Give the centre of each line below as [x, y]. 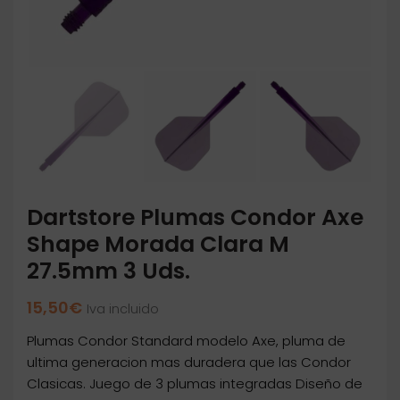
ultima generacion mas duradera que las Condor [189, 362]
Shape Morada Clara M [158, 245]
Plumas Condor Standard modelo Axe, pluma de [186, 341]
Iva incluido [123, 309]
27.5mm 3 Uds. [108, 271]
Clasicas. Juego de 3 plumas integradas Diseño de [195, 384]
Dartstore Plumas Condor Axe [195, 218]
